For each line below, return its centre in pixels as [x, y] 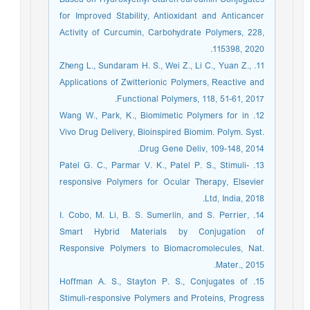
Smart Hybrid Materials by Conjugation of [165, 232]
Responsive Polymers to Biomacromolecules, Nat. [165, 249]
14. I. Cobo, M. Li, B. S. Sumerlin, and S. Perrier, [158, 216]
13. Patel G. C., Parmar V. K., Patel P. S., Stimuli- [158, 166]
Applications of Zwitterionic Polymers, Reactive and [165, 83]
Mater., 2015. [244, 265]
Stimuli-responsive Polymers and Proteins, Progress [165, 299]
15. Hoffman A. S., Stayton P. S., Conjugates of [157, 282]
